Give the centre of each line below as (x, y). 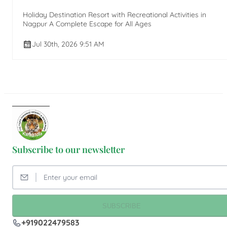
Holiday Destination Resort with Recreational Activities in (115, 15)
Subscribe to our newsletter (68, 150)
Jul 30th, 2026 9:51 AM (68, 44)
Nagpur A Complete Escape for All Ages (87, 24)
